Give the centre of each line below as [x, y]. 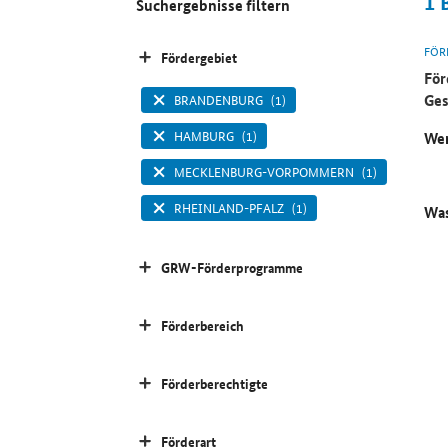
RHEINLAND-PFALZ [228, 208]
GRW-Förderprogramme [232, 267]
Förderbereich [203, 325]
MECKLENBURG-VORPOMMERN [263, 172]
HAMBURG [203, 136]
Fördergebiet [199, 57]
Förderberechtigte [215, 383]
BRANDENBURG [218, 100]
